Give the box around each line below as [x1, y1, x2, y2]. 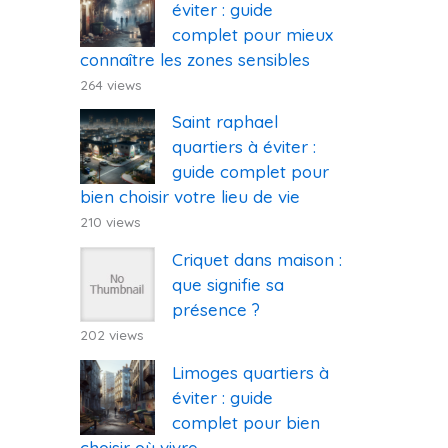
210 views [80, 213, 141, 231]
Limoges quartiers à [172, 361, 329, 383]
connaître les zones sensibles [80, 48, 310, 70]
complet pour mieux [172, 23, 333, 45]
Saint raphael [172, 111, 278, 133]
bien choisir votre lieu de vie [80, 186, 300, 208]
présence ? [172, 299, 260, 321]
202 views [80, 326, 144, 344]
